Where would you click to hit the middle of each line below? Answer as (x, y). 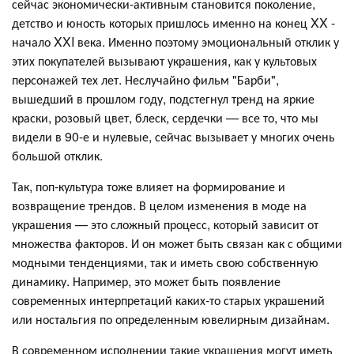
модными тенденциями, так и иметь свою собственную (165, 262)
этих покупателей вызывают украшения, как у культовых (164, 60)
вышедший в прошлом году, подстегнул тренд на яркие (163, 98)
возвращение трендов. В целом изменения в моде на (159, 205)
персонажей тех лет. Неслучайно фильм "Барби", (145, 79)
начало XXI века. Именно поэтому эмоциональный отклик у (175, 41)
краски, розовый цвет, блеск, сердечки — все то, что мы (165, 117)
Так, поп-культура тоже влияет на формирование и (149, 186)
